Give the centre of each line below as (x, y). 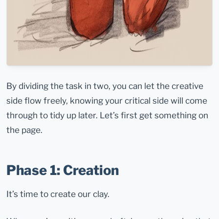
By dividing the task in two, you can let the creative (105, 86)
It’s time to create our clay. (58, 194)
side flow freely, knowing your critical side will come (107, 101)
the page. (25, 130)
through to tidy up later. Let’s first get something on (108, 115)
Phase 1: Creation (63, 170)
